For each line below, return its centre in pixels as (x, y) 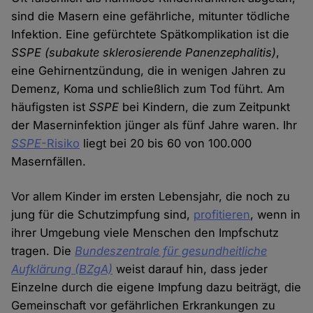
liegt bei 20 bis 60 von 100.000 (166, 144)
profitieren (222, 215)
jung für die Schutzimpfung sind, (103, 215)
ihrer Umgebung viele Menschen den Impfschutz (145, 233)
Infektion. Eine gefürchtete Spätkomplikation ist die (151, 35)
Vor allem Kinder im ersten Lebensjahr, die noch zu (151, 197)
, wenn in (276, 215)
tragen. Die (43, 251)
